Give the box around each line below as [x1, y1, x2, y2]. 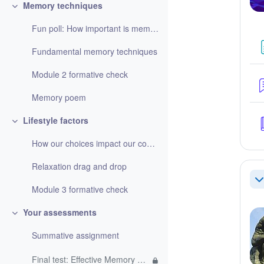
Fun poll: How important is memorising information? [150, 22, 159, 35]
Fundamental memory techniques [32, 45, 158, 58]
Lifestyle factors [22, 114, 88, 127]
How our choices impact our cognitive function [147, 137, 156, 150]
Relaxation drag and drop [32, 160, 127, 173]
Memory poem [32, 91, 87, 104]
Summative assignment [32, 229, 120, 242]
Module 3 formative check [32, 183, 128, 196]
